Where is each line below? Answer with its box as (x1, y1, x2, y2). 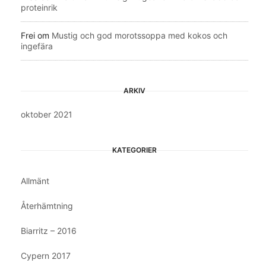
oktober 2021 (21, 109, 72, 119)
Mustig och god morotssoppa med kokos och (52, 30, 227, 40)
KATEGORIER (112, 145, 157, 154)
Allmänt (21, 175, 49, 186)
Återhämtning (21, 200, 73, 211)
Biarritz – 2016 (21, 225, 77, 236)
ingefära (21, 40, 53, 51)
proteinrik (21, 2, 58, 12)
